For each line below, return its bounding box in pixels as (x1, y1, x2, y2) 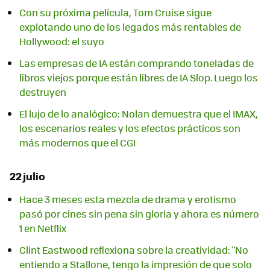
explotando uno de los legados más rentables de (19, 19, 241, 34)
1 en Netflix (19, 221, 66, 236)
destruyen (19, 84, 66, 99)
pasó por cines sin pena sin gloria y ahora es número (19, 207, 259, 221)
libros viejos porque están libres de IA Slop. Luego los (19, 70, 258, 84)
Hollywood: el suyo (19, 34, 104, 48)
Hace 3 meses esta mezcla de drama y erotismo (19, 192, 236, 207)
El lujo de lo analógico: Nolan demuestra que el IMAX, (19, 106, 258, 121)
